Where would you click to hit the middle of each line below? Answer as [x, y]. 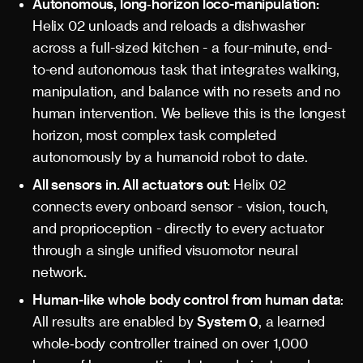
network [58, 271]
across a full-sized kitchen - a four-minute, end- [182, 47]
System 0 [228, 321]
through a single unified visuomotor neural [165, 250]
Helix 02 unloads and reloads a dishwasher [169, 25]
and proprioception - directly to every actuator [179, 228]
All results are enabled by [115, 321]
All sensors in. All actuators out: [133, 184]
